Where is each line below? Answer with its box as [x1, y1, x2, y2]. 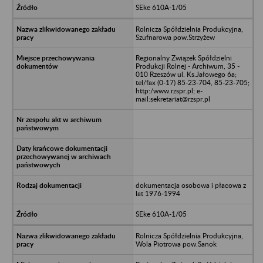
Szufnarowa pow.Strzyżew [135, 32, 215, 42]
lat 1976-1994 [135, 188, 180, 198]
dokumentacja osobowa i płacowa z [135, 180, 246, 190]
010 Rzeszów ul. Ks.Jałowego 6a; [135, 69, 237, 79]
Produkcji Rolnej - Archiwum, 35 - [135, 61, 240, 70]
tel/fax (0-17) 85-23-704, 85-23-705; [135, 77, 249, 87]
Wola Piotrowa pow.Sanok [135, 239, 217, 248]
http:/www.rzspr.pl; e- [135, 86, 203, 95]
